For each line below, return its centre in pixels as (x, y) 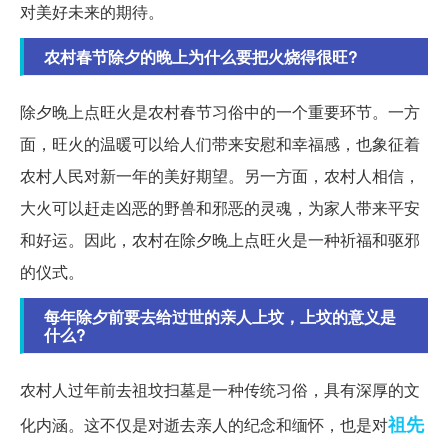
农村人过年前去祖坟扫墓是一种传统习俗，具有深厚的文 (220, 389)
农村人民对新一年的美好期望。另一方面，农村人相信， (220, 175)
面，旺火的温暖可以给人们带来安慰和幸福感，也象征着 (220, 143)
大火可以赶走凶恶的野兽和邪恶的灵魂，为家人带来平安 (220, 207)
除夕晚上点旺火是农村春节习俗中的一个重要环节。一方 (220, 111)
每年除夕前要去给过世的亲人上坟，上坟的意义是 (220, 316)
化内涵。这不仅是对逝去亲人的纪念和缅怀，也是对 (204, 424)
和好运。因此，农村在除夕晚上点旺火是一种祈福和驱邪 (220, 239)
